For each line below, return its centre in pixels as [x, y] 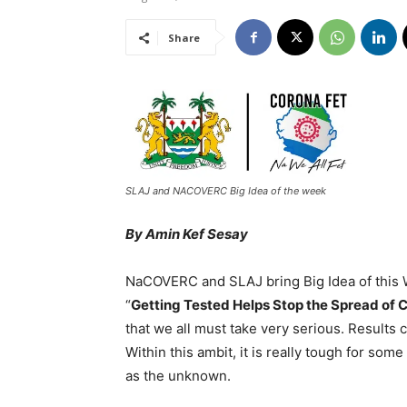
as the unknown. [178, 375]
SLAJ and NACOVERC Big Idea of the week [226, 190]
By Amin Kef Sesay [187, 233]
